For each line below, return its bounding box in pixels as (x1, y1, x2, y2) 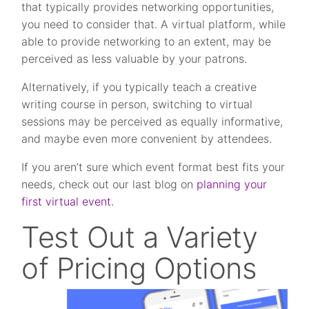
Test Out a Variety (21, 219, 258, 255)
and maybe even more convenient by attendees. (21, 132, 272, 146)
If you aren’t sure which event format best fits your (21, 160, 286, 174)
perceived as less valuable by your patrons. (21, 52, 248, 66)
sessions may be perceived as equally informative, (21, 114, 283, 128)
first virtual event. (21, 195, 114, 208)
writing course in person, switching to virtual (21, 97, 253, 111)
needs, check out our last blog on (21, 177, 197, 191)
